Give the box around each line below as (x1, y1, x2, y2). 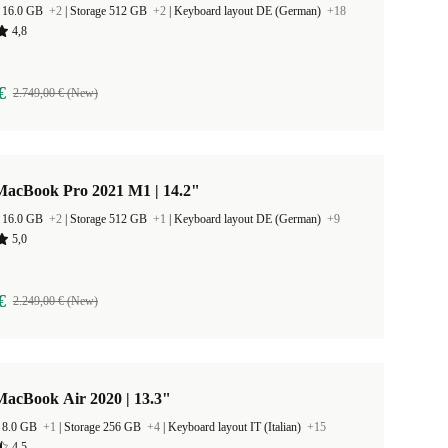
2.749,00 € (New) (12, 86, 98, 100)
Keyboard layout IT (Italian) (168, 420, 304, 434)
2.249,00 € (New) (12, 294, 98, 308)
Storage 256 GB (64, 420, 144, 434)
